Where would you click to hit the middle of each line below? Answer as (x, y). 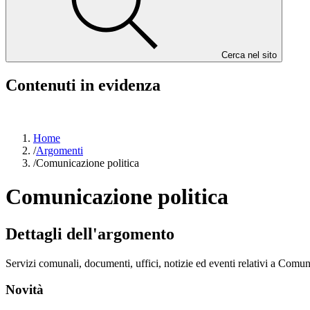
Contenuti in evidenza (83, 85)
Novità (25, 290)
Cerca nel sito (249, 55)
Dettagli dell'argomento (90, 234)
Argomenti (60, 150)
